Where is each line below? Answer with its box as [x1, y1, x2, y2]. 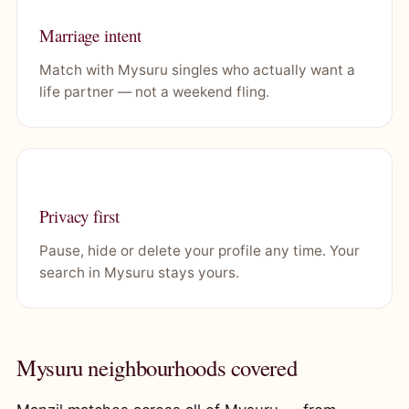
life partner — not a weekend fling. [39, 83, 269, 100]
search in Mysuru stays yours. [39, 264, 239, 281]
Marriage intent [39, 24, 142, 47]
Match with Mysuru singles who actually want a [39, 61, 355, 79]
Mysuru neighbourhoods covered [16, 352, 298, 383]
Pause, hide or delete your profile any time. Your [39, 242, 360, 259]
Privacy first [39, 204, 120, 227]
